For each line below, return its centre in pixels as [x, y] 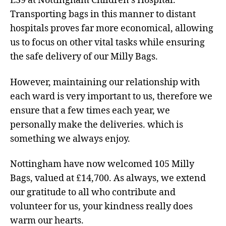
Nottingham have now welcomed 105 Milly [102, 164]
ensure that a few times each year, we [90, 110]
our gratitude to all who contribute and [93, 193]
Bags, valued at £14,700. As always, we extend [108, 179]
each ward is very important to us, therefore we [111, 96]
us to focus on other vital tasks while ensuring [107, 43]
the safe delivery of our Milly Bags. [84, 57]
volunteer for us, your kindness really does [101, 207]
